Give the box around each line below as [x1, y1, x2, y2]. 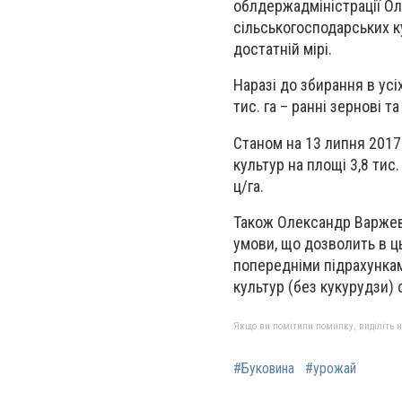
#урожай [305, 359, 356, 377]
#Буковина [233, 359, 294, 377]
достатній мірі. [233, 39, 332, 59]
